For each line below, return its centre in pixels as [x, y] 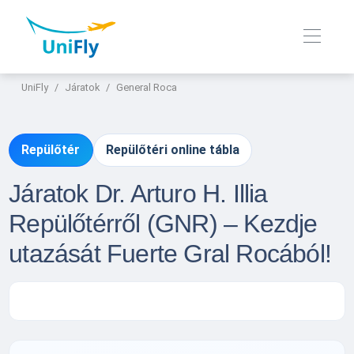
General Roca [147, 88]
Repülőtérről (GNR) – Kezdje [163, 223]
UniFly [35, 88]
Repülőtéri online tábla [172, 150]
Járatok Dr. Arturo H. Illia [138, 193]
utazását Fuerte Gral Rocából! [170, 253]
